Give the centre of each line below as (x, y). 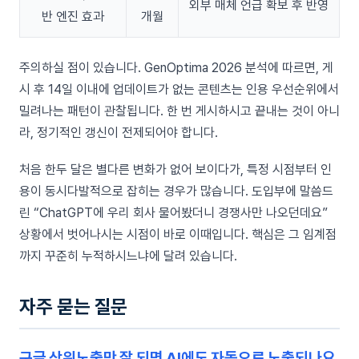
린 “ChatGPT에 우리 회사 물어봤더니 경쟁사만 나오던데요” (173, 212)
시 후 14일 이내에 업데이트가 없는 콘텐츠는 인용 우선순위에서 (179, 89)
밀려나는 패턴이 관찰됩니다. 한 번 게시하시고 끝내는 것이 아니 (179, 111)
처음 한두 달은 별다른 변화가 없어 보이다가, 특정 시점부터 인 (175, 169)
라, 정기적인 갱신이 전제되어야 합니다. (119, 132)
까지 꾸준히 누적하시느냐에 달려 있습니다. (128, 256)
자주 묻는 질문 (74, 306)
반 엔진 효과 (73, 16)
